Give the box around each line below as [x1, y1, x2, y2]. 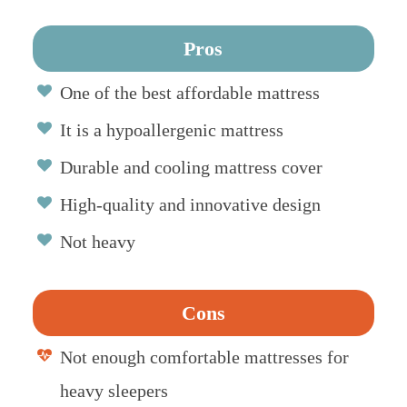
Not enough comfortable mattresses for [59, 346, 349, 367]
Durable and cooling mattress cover [59, 156, 323, 177]
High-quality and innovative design [59, 194, 321, 214]
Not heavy [59, 231, 135, 252]
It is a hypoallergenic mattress [59, 119, 283, 140]
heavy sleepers [59, 380, 168, 401]
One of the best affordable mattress [59, 82, 320, 103]
